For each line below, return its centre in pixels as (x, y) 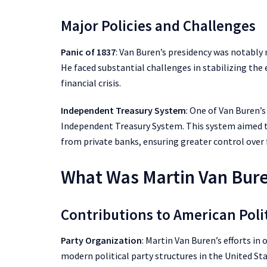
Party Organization (101, 240)
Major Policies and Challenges (158, 26)
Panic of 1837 (88, 52)
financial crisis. (91, 83)
